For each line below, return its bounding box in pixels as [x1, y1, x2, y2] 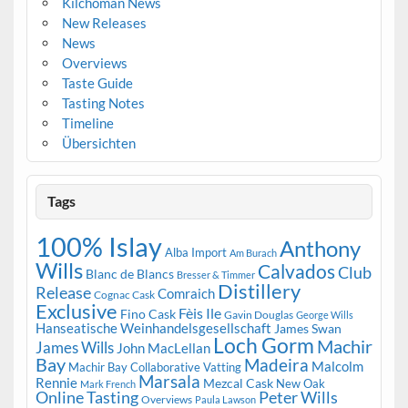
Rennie [35, 375, 77, 392]
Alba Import [164, 245, 227, 260]
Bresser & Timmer [176, 269, 255, 281]
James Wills [35, 339, 114, 358]
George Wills [295, 309, 353, 321]
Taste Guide [61, 74, 133, 91]
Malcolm [311, 359, 363, 375]
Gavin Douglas [223, 308, 293, 322]
